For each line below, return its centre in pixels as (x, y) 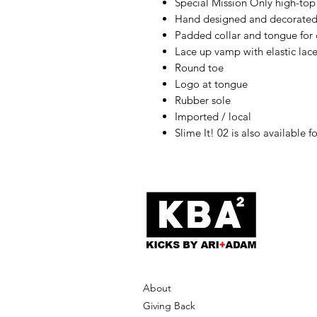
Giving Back (169, 306)
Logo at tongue (211, 84)
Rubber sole (203, 100)
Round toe (199, 68)
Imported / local (213, 116)
